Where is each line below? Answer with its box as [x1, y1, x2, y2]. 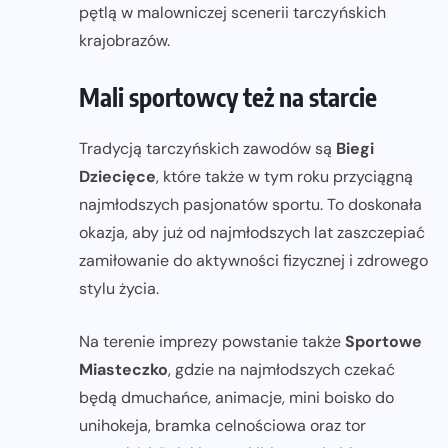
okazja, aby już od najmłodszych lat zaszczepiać [79, 222, 425, 244]
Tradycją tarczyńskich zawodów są [79, 138, 336, 160]
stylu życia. [79, 278, 159, 300]
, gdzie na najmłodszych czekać [168, 359, 395, 381]
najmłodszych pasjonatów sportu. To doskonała [79, 194, 422, 216]
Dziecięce [79, 166, 156, 188]
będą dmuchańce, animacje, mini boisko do [79, 387, 394, 409]
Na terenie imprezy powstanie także [79, 331, 345, 353]
